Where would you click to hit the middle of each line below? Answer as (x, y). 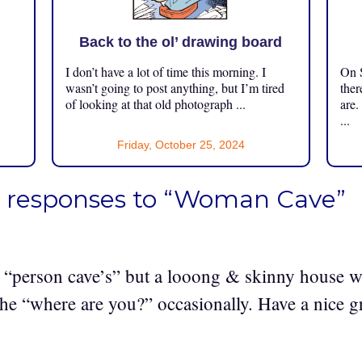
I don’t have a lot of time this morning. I (165, 71)
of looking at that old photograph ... (155, 103)
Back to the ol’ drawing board (181, 42)
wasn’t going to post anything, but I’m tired (175, 87)
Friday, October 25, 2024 (181, 144)
